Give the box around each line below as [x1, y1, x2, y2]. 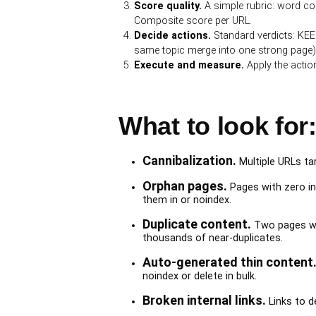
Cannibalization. [142, 153, 236, 168]
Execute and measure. [134, 59, 245, 71]
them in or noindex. [142, 194, 231, 206]
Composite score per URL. [134, 15, 253, 27]
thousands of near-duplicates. [142, 232, 283, 244]
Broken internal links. [142, 293, 266, 308]
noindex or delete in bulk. [142, 270, 257, 282]
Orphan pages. [142, 178, 227, 193]
